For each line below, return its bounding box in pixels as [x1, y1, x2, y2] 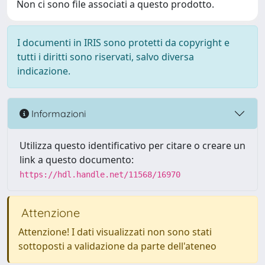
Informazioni [29, 107, 86, 119]
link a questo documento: [20, 153, 134, 166]
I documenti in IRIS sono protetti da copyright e [17, 36, 230, 49]
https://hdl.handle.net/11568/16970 [20, 170, 180, 179]
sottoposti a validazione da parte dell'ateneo [18, 240, 216, 253]
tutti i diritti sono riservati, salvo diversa [17, 50, 194, 63]
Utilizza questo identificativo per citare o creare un [20, 139, 245, 152]
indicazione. [17, 64, 70, 77]
